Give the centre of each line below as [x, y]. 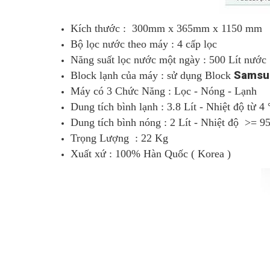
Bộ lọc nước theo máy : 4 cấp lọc [144, 44]
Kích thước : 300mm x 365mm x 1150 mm [166, 28]
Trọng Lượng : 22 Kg [119, 138]
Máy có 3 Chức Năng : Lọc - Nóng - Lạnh [164, 91]
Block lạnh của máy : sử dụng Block [152, 75]
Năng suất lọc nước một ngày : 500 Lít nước [168, 60]
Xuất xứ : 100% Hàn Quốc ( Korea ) [151, 154]
